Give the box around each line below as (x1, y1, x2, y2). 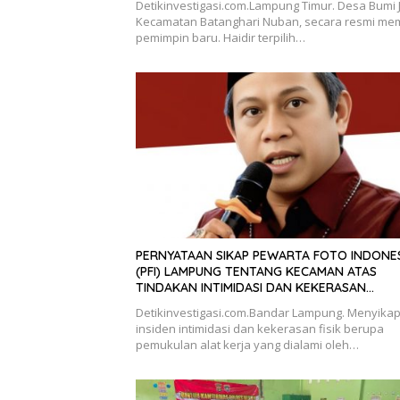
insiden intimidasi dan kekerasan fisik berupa (136, 320, 384, 337)
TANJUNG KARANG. (136, 311, 249, 328)
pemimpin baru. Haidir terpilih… (136, 29, 305, 46)
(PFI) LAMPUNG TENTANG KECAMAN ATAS (136, 262, 377, 279)
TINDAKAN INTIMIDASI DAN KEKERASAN (136, 279, 366, 296)
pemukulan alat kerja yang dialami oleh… (136, 336, 359, 353)
